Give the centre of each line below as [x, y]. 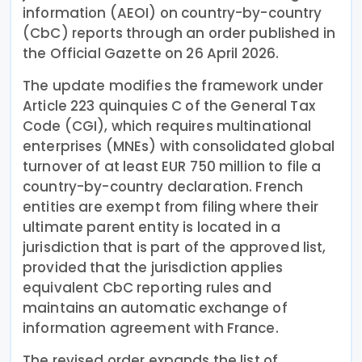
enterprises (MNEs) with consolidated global [179, 146]
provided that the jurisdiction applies [153, 267]
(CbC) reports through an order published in [179, 33]
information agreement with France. [151, 328]
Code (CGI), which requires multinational [167, 126]
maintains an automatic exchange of [155, 307]
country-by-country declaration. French [163, 186]
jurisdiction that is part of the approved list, [175, 247]
